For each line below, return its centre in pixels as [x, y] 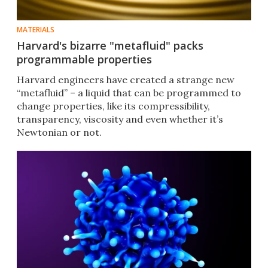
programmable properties [84, 60]
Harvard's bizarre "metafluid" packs [110, 46]
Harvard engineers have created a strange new [126, 80]
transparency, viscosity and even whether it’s [120, 119]
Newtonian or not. [59, 133]
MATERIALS [36, 30]
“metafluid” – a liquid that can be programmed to [129, 93]
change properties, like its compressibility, [113, 106]
